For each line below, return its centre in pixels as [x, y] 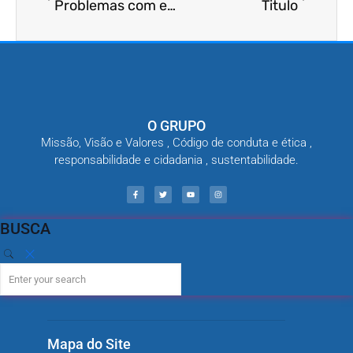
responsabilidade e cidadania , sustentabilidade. [176, 160]
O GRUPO [176, 125]
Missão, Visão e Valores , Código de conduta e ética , [176, 142]
